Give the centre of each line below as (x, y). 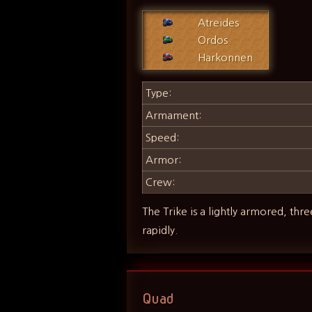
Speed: (163, 138)
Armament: (174, 116)
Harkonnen (226, 57)
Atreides (219, 22)
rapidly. (160, 231)
